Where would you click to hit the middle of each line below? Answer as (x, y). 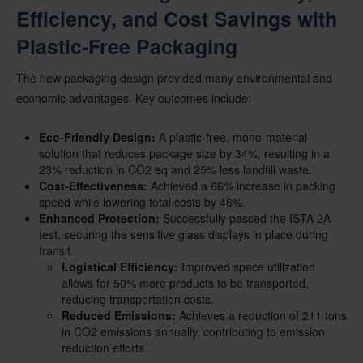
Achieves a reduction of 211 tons (261, 316)
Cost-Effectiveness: (93, 186)
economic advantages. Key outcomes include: (134, 98)
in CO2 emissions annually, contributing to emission (193, 332)
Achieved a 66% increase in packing (241, 186)
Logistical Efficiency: (120, 267)
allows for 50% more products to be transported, (185, 283)
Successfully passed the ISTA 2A (245, 218)
